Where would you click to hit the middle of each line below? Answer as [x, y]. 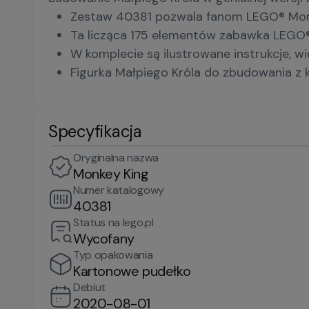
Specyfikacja [95, 131]
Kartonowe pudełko [132, 271]
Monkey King [111, 174]
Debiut [90, 287]
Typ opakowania [113, 255]
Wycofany [104, 239]
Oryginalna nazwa [116, 158]
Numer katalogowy [119, 190]
